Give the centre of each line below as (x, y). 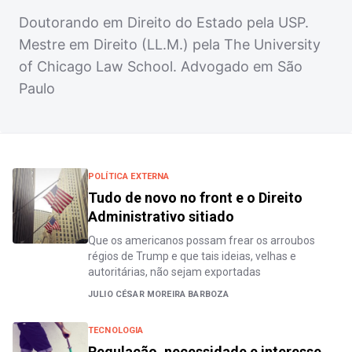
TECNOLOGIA (116, 330)
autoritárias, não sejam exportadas (174, 272)
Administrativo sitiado (161, 216)
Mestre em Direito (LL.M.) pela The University (170, 44)
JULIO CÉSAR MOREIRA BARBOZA (159, 294)
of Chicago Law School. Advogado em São (161, 66)
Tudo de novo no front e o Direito (195, 198)
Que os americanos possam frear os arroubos (202, 240)
